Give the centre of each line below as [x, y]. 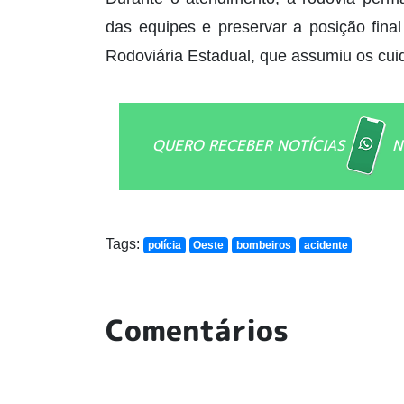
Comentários [197, 330]
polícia [164, 245]
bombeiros [263, 245]
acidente [326, 245]
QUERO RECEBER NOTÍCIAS [248, 145]
